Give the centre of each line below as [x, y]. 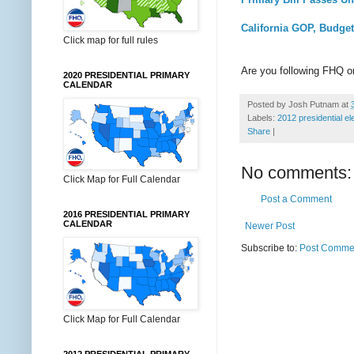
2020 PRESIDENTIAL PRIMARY [126, 75]
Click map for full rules [111, 40]
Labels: [262, 117]
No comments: [296, 172]
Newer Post [270, 226]
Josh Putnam [314, 104]
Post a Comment [296, 199]
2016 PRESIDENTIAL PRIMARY [126, 214]
